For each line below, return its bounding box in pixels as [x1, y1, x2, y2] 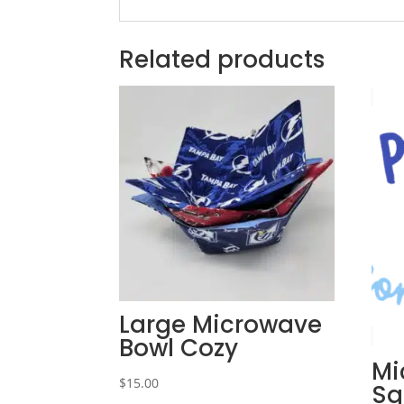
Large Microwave [119, 308, 322, 342]
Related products [119, 43, 325, 77]
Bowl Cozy [119, 332, 238, 365]
